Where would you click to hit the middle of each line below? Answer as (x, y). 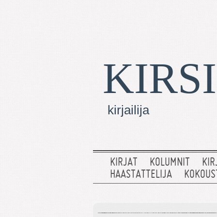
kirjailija (128, 110)
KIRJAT (124, 163)
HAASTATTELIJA (141, 175)
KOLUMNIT (170, 163)
